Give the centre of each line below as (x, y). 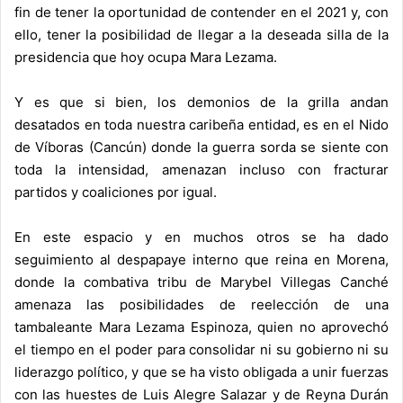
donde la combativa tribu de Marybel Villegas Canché (201, 282)
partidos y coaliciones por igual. (116, 193)
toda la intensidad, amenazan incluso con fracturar (201, 170)
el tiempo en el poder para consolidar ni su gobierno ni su (201, 350)
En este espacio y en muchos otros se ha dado (201, 237)
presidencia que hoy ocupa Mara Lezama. (146, 58)
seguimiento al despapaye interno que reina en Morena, (201, 260)
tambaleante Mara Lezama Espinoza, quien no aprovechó (201, 327)
